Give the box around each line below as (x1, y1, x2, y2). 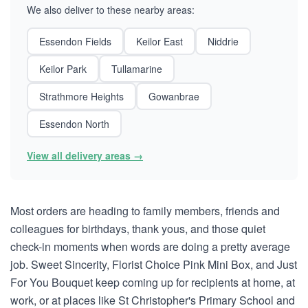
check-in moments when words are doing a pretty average (10, 239, 290, 254)
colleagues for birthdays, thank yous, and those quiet (10, 221, 265, 236)
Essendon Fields (39, 34, 111, 48)
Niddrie (208, 34, 239, 48)
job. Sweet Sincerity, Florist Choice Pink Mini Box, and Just (10, 256, 297, 272)
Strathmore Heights (39, 89, 124, 103)
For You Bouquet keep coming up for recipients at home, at (10, 274, 295, 290)
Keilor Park (39, 62, 87, 76)
